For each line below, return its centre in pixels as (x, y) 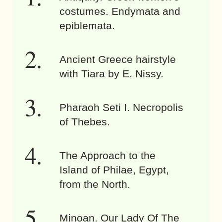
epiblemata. (87, 26)
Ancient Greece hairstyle (118, 59)
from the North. (95, 184)
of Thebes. (85, 122)
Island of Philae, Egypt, (114, 170)
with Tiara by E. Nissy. (111, 74)
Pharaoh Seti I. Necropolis (121, 108)
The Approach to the (108, 156)
